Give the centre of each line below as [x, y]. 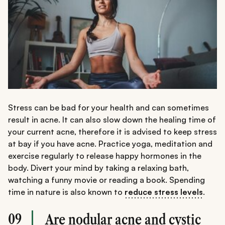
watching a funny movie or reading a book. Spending [106, 180]
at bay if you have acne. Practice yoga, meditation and [110, 144]
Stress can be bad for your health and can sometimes [108, 108]
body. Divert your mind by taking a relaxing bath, [98, 168]
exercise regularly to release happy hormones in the [105, 156]
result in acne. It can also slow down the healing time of [112, 120]
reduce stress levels [164, 192]
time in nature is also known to [66, 192]
